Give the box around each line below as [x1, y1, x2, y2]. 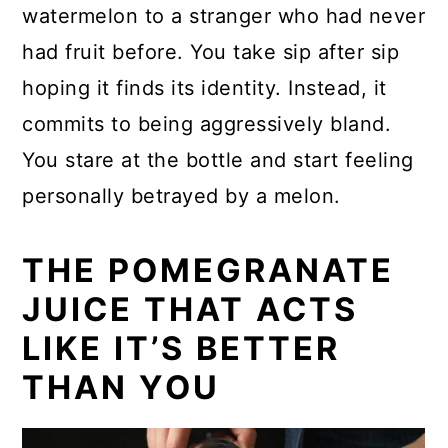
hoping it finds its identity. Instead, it [22, 76, 387, 101]
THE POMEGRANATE [22, 251, 395, 291]
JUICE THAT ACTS [22, 290, 359, 330]
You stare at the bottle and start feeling [22, 148, 414, 173]
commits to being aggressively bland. [22, 112, 392, 137]
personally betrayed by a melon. [22, 184, 341, 209]
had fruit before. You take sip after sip [22, 40, 400, 65]
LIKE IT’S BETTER [22, 329, 341, 369]
